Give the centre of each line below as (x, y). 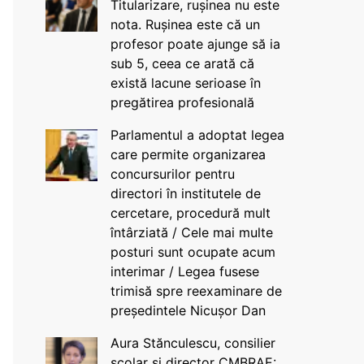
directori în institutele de (185, 193)
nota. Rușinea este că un (185, 24)
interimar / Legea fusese (184, 271)
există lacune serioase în (185, 83)
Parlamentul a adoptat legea (197, 135)
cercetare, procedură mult (190, 213)
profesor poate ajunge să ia (195, 44)
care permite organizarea (188, 154)
